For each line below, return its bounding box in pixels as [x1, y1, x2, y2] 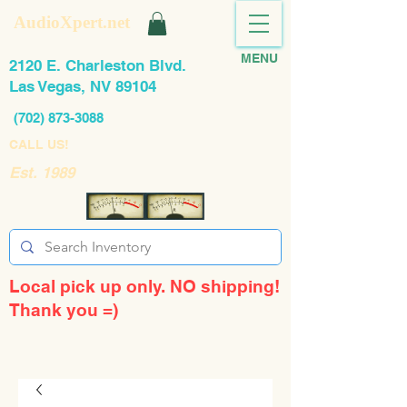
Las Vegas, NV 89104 [9, 77, 156, 96]
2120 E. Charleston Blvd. [9, 56, 186, 75]
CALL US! [9, 137, 69, 153]
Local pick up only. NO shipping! [9, 276, 280, 297]
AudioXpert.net [14, 13, 130, 32]
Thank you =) [9, 300, 118, 321]
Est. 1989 [9, 164, 74, 183]
